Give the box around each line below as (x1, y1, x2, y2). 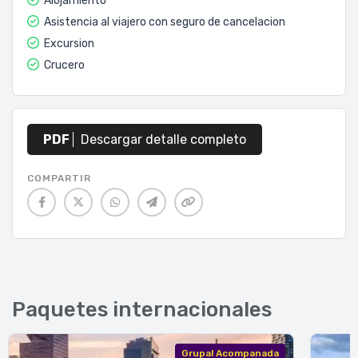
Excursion (42, 37, 94, 50)
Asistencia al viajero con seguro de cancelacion (42, 15, 285, 29)
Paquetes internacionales (12, 297, 272, 322)
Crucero (42, 58, 85, 72)
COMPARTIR (27, 173, 91, 184)
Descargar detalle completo (78, 132, 246, 147)
